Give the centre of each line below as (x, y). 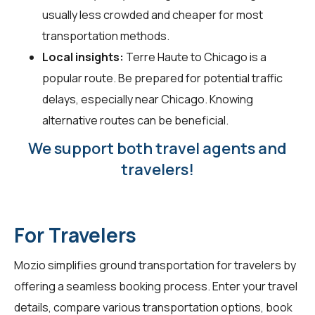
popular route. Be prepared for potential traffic (162, 78)
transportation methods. (106, 36)
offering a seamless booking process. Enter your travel (156, 286)
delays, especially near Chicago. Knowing (148, 99)
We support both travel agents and (157, 148)
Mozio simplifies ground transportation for (124, 265)
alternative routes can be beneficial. (135, 120)
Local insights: (83, 57)
